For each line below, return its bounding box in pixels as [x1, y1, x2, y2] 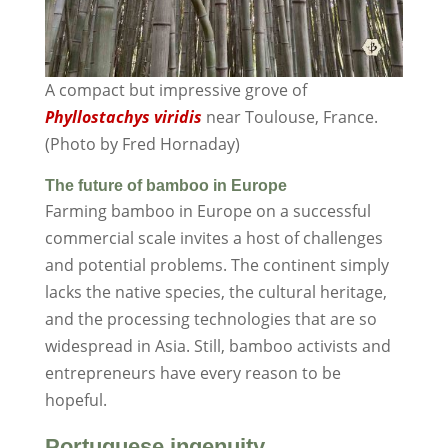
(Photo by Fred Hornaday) [44, 133, 240, 156]
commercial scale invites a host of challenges [44, 227, 383, 250]
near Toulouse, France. [201, 106, 378, 129]
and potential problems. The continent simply [44, 254, 389, 277]
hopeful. [44, 389, 107, 412]
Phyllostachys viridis [44, 106, 202, 129]
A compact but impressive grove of [44, 79, 307, 102]
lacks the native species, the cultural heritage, [44, 281, 387, 304]
